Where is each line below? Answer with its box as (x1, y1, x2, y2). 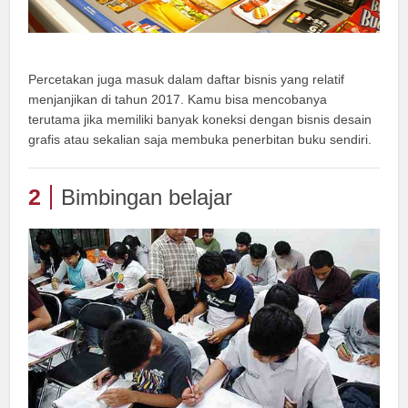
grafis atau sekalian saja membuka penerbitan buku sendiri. (28, 132, 372, 148)
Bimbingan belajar (61, 185, 233, 210)
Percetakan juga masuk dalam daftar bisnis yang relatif (28, 72, 345, 87)
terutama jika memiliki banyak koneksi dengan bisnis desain (28, 112, 372, 127)
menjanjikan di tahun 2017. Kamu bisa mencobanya (28, 92, 328, 107)
